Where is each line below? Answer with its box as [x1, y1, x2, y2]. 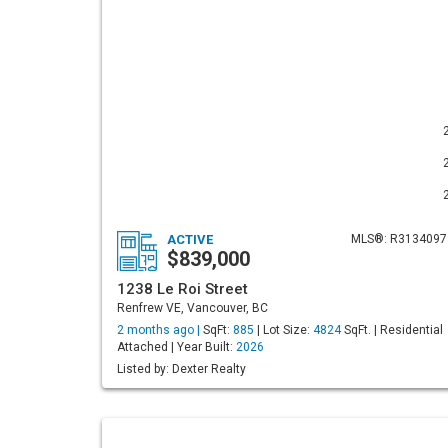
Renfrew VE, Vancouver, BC [117, 301, 268, 315]
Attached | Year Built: [117, 340, 236, 354]
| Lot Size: [254, 323, 313, 337]
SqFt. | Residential [341, 323, 443, 337]
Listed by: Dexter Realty [117, 362, 246, 376]
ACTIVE [167, 232, 213, 247]
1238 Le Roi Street [117, 280, 248, 298]
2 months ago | [117, 323, 203, 337]
